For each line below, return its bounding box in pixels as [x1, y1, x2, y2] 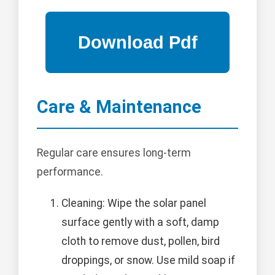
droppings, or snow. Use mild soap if [61, 254, 235, 266]
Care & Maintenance [37, 96, 201, 118]
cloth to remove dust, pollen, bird [61, 234, 220, 247]
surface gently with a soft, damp [61, 215, 219, 228]
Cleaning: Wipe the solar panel [61, 196, 206, 209]
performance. [37, 165, 103, 178]
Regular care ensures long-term [37, 146, 191, 159]
